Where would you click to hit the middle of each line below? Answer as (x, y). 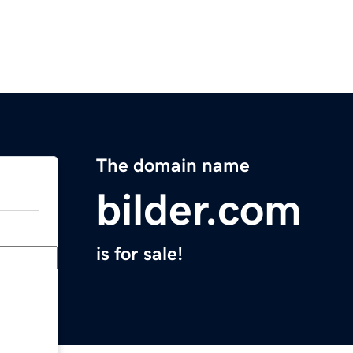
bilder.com (199, 210)
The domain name (173, 166)
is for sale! (139, 254)
